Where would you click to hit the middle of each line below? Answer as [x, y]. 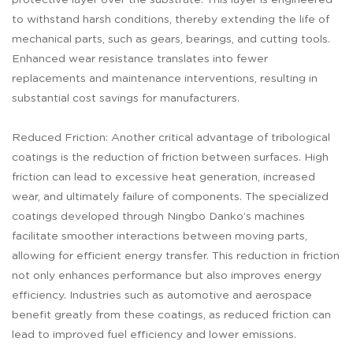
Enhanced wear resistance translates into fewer [140, 59]
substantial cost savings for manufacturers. [126, 99]
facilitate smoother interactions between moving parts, [160, 237]
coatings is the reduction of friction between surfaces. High [170, 158]
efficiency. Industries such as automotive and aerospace [162, 296]
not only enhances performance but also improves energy [167, 276]
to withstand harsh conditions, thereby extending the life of [171, 20]
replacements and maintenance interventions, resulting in [165, 79]
